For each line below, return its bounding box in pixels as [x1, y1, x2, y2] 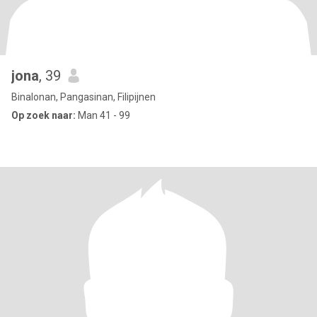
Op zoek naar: [11, 110, 76, 121]
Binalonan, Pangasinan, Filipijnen [11, 91, 156, 103]
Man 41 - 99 [76, 110, 130, 121]
